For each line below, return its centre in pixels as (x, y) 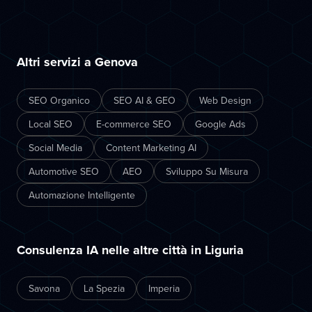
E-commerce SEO (134, 124)
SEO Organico (59, 100)
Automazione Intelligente (82, 195)
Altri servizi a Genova (77, 62)
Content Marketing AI (151, 148)
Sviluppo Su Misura (207, 171)
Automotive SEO (64, 171)
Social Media (55, 148)
